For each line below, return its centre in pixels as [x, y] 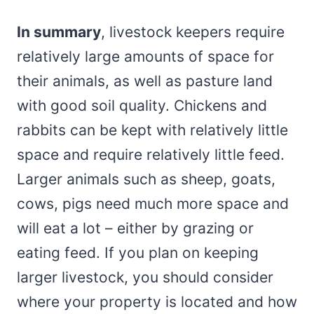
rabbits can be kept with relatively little [152, 130]
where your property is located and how [157, 302]
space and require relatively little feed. [151, 155]
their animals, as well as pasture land [145, 81]
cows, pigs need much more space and [153, 204]
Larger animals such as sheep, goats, [146, 179]
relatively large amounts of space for [145, 57]
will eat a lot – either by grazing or [135, 228]
